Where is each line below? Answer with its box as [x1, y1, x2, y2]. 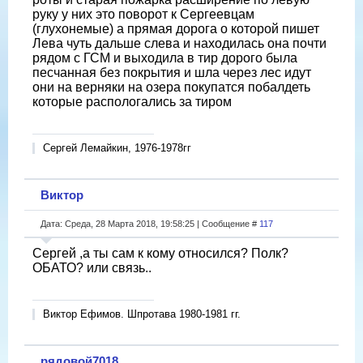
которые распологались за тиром [32, 94, 232, 109]
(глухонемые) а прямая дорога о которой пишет [32, 21, 319, 36]
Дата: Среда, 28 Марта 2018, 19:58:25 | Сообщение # [41, 218, 259, 228]
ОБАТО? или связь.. [32, 260, 152, 275]
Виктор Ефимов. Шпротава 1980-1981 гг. [43, 307, 241, 320]
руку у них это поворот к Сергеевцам [32, 6, 254, 21]
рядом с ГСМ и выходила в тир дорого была [32, 50, 297, 65]
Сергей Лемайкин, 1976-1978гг [43, 141, 191, 154]
